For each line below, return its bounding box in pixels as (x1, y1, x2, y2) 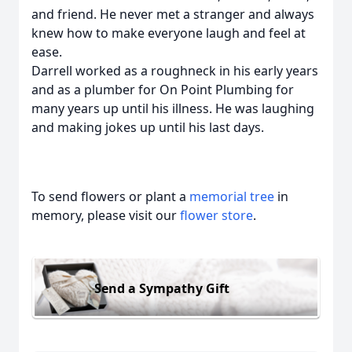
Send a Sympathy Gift (94, 279, 229, 297)
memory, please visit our (31, 207, 180, 224)
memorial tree (189, 188, 274, 205)
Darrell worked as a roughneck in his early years (31, 62, 318, 79)
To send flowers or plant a (31, 188, 189, 205)
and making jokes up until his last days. (31, 119, 264, 136)
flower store (180, 207, 253, 224)
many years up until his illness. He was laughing (31, 100, 314, 117)
